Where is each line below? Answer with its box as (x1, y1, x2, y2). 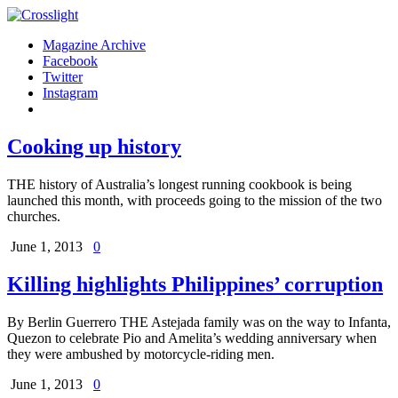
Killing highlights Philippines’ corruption (7, 272, 383, 296)
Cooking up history (7, 134, 181, 158)
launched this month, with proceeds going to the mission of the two (7, 192, 382, 208)
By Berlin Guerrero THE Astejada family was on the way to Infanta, (7, 314, 391, 330)
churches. (7, 208, 60, 224)
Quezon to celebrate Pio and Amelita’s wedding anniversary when (7, 330, 377, 346)
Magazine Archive (43, 37, 146, 52)
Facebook (43, 53, 98, 68)
